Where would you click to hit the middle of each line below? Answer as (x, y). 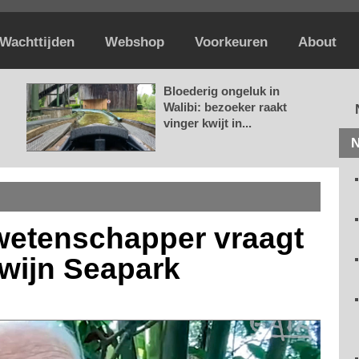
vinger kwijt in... (208, 123)
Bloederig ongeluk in (222, 91)
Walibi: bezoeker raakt (225, 107)
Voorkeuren (231, 42)
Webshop (135, 42)
